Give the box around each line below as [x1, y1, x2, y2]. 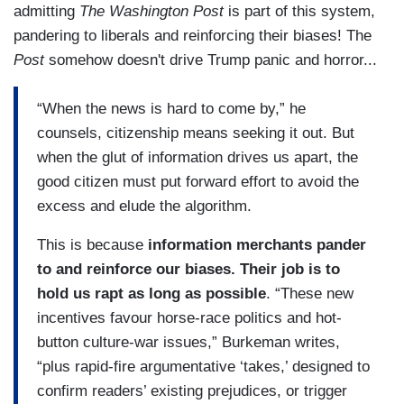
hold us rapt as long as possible [37, 284, 266, 302]
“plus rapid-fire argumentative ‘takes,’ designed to [37, 357, 370, 375]
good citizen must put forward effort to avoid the [37, 172, 359, 190]
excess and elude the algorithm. [37, 197, 252, 215]
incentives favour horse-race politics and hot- [37, 308, 342, 326]
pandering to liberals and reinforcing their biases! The [14, 27, 372, 45]
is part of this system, [224, 3, 375, 21]
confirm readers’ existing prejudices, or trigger [37, 381, 347, 399]
